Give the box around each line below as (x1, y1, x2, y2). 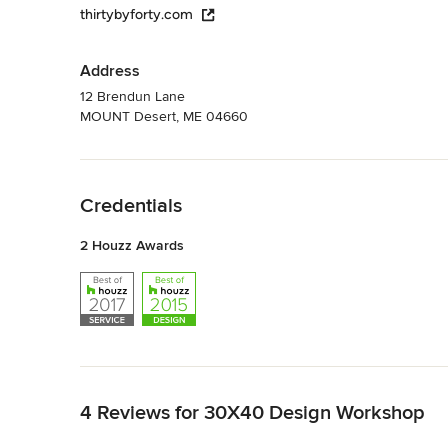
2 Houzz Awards (80, 236, 184, 254)
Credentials (80, 193, 182, 218)
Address (80, 60, 140, 81)
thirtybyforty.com (80, 5, 193, 23)
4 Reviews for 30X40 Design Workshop (80, 400, 425, 425)
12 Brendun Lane (80, 87, 185, 105)
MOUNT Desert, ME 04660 (80, 107, 248, 125)
